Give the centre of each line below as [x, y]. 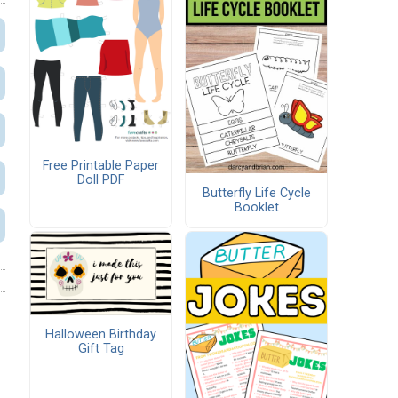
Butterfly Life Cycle [256, 193]
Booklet [256, 207]
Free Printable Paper [101, 165]
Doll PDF [101, 179]
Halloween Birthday [101, 335]
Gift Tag [101, 349]
